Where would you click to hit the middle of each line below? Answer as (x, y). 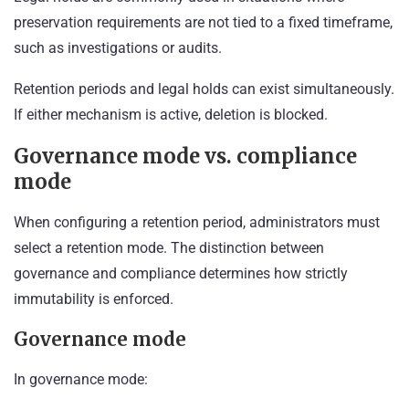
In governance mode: (81, 380)
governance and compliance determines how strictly (181, 274)
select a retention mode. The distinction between (169, 248)
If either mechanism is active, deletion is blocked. (171, 115)
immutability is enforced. (94, 299)
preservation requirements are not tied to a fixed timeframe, (203, 23)
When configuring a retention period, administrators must (197, 223)
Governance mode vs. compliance (185, 157)
